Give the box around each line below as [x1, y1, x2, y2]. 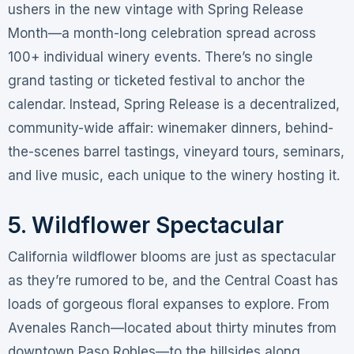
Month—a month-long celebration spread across [7, 25, 316, 42]
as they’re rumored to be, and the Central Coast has [7, 272, 338, 288]
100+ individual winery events [7, 49, 198, 66]
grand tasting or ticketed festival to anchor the [7, 73, 305, 89]
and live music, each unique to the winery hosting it [7, 168, 337, 184]
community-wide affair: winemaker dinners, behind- [7, 120, 333, 137]
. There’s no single [197, 49, 313, 66]
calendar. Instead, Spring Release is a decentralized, [7, 96, 340, 113]
